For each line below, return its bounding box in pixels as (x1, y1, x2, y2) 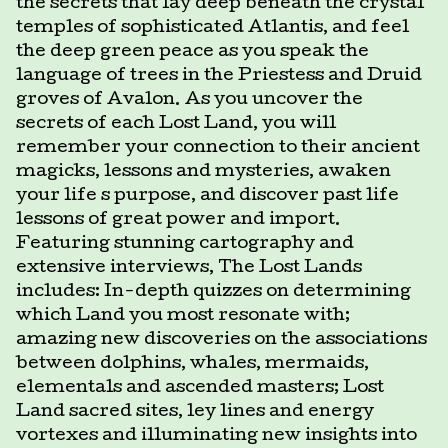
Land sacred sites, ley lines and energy (16, 403, 374, 421)
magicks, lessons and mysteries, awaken (16, 163, 391, 181)
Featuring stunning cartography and (16, 235, 354, 253)
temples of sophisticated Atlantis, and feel (16, 19, 409, 37)
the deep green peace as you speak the (16, 43, 369, 61)
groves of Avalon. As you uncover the (16, 91, 363, 109)
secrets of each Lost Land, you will (16, 115, 336, 133)
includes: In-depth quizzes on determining (16, 283, 411, 301)
